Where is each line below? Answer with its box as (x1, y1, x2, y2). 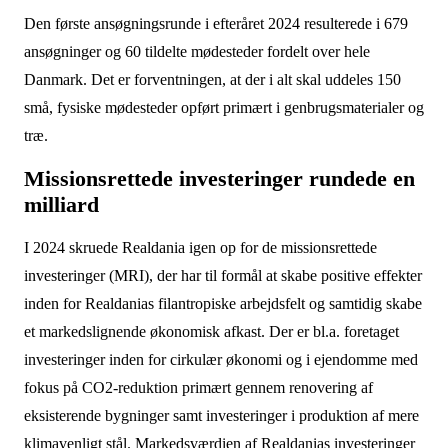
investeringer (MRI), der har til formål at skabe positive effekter (23, 267, 422, 284)
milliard (23, 192, 105, 217)
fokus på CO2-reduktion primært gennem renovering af (23, 379, 373, 396)
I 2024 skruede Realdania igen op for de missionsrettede (23, 239, 377, 256)
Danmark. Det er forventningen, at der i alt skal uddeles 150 (23, 71, 401, 88)
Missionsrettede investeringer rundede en (23, 166, 415, 191)
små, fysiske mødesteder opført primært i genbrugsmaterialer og (23, 99, 424, 116)
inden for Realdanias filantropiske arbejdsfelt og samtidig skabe (23, 295, 422, 312)
